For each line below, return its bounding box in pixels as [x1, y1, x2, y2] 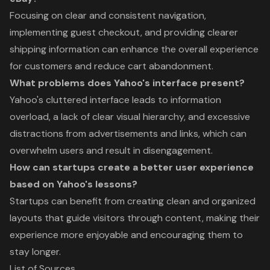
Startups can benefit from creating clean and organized [10, 194, 256, 207]
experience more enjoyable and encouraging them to [10, 228, 243, 241]
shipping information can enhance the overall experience [10, 42, 259, 55]
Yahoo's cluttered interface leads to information [10, 93, 221, 106]
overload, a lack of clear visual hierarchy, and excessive [10, 110, 250, 123]
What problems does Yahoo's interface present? [10, 76, 245, 89]
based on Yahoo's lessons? [10, 177, 137, 190]
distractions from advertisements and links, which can [10, 127, 246, 140]
